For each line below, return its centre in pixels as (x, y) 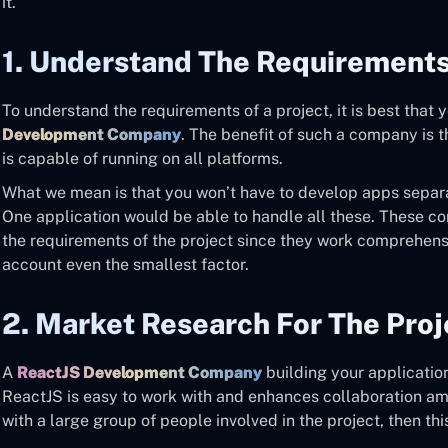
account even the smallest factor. (125, 264)
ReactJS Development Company (139, 372)
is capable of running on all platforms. (142, 158)
